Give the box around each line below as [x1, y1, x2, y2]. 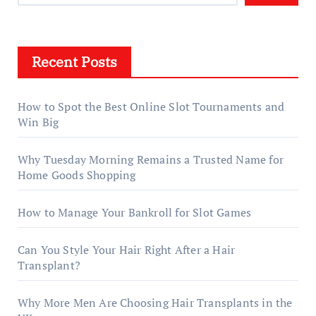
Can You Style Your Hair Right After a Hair [17, 241, 236, 257]
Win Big [17, 114, 59, 130]
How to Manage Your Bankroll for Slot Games [17, 204, 252, 220]
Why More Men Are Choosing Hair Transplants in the [17, 294, 293, 310]
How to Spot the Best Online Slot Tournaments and [17, 98, 285, 114]
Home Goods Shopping [17, 166, 136, 183]
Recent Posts [31, 51, 117, 71]
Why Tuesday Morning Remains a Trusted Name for [17, 151, 284, 167]
